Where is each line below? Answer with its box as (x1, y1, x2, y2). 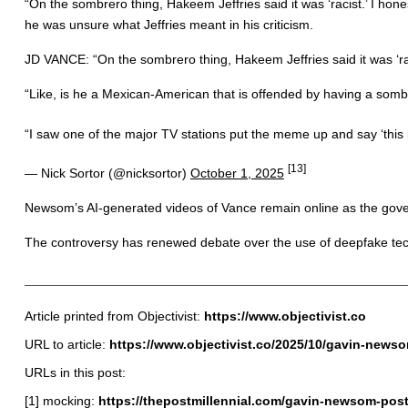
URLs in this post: (24, 364, 126, 380)
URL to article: (24, 336, 109, 352)
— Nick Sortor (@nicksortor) (24, 165, 190, 180)
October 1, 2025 (189, 165, 284, 180)
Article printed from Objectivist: (24, 308, 204, 323)
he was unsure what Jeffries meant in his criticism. (24, 16, 313, 32)
